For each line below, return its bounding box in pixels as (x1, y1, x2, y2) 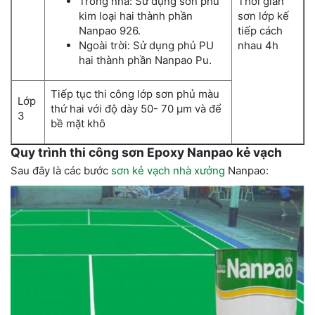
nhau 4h (238, 39, 278, 53)
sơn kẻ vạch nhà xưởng (111, 164, 225, 178)
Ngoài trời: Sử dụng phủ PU (79, 39, 214, 53)
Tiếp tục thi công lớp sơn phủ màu (51, 87, 219, 101)
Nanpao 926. (79, 24, 141, 38)
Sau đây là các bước (11, 164, 111, 178)
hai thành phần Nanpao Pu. (79, 53, 212, 67)
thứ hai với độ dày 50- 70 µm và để (51, 102, 221, 116)
